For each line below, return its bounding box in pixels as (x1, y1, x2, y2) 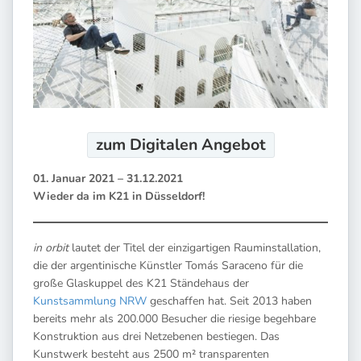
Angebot (201, 133, 266, 156)
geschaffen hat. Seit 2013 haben (147, 293, 312, 309)
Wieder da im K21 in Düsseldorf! (33, 188, 205, 204)
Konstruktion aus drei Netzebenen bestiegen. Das (33, 328, 280, 344)
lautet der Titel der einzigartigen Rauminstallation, (68, 239, 321, 255)
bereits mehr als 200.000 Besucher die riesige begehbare (33, 310, 316, 326)
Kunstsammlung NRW (33, 293, 147, 309)
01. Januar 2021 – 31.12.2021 (33, 170, 183, 186)
